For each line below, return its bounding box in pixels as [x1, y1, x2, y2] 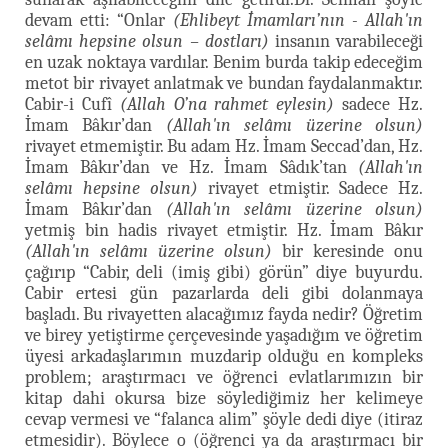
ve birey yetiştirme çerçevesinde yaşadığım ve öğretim [25, 324, 423, 346]
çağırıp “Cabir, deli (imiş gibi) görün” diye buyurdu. [25, 261, 423, 283]
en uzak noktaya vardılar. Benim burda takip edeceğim [25, 51, 423, 73]
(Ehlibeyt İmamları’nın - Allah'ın [172, 9, 423, 31]
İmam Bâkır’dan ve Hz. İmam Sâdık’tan [25, 156, 358, 178]
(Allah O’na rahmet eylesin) [119, 93, 335, 115]
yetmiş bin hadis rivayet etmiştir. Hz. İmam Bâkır [25, 219, 423, 241]
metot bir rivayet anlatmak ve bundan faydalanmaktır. [25, 72, 423, 94]
